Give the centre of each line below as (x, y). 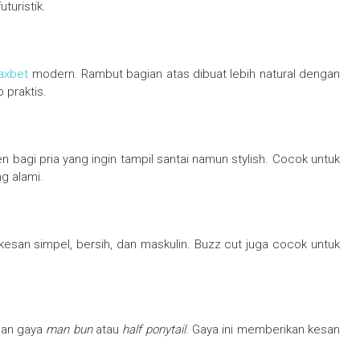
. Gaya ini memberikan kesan (262, 330)
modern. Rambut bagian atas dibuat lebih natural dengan (184, 74)
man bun (69, 330)
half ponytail (154, 330)
